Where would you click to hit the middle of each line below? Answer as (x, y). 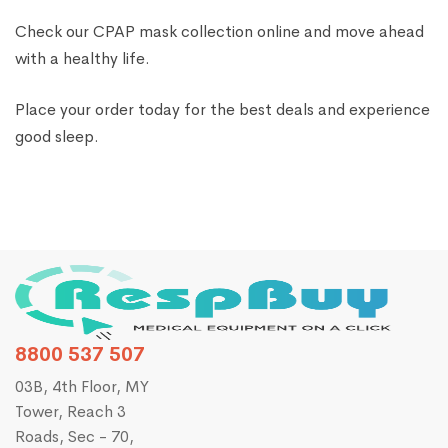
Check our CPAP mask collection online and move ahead (219, 32)
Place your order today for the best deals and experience (222, 110)
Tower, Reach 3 (70, 412)
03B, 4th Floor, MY (82, 387)
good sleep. (57, 137)
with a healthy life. (82, 59)
